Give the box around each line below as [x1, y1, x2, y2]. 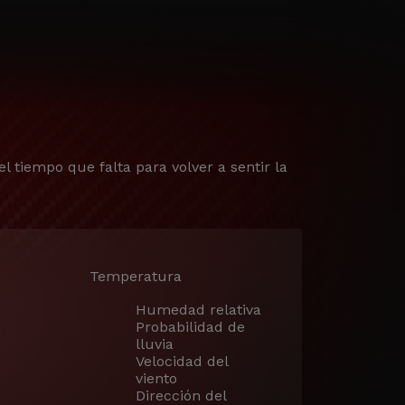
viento [135, 370, 177, 387]
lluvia [135, 335, 174, 353]
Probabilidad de [135, 318, 245, 335]
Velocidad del [135, 353, 228, 370]
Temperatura [89, 267, 182, 285]
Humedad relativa [135, 301, 261, 318]
